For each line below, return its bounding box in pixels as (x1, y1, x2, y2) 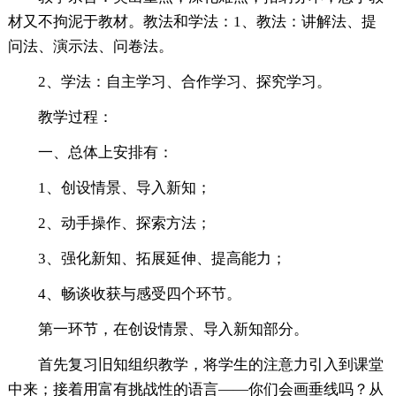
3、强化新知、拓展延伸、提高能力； (37, 250, 286, 268)
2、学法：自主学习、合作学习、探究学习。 (37, 73, 331, 91)
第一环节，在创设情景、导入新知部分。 (37, 321, 308, 339)
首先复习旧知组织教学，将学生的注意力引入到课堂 (37, 356, 384, 374)
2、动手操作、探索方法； (37, 215, 211, 232)
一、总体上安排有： (37, 144, 173, 162)
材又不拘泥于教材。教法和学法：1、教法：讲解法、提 (7, 13, 377, 31)
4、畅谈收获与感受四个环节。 (37, 286, 241, 303)
